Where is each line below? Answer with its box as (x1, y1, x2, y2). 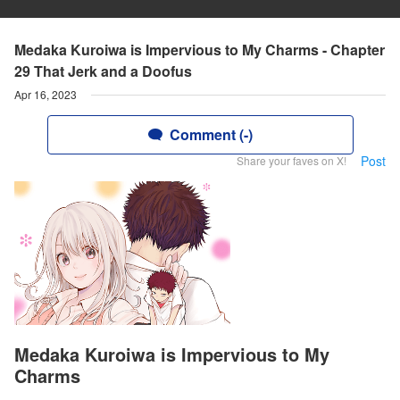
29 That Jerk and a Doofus (14, 61, 192, 81)
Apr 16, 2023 (14, 87, 77, 102)
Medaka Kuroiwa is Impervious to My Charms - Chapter (14, 39, 385, 60)
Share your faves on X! (237, 153, 346, 168)
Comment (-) (169, 124, 253, 145)
